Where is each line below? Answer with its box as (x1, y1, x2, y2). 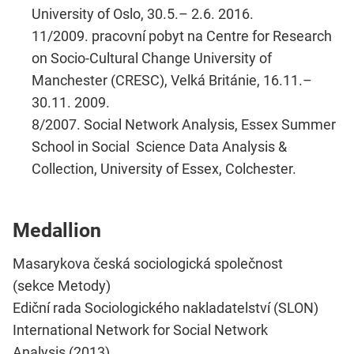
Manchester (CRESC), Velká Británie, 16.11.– (32, 71, 312, 88)
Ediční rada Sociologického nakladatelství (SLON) (13, 299, 318, 317)
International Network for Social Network (13, 322, 268, 339)
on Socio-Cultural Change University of (32, 49, 272, 66)
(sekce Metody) (13, 277, 111, 295)
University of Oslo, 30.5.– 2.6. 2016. (32, 5, 254, 22)
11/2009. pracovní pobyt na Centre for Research (32, 27, 332, 44)
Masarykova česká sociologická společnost (13, 255, 283, 273)
